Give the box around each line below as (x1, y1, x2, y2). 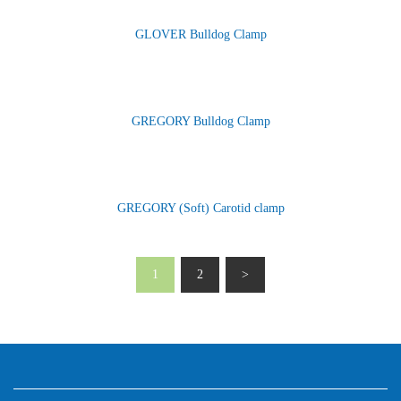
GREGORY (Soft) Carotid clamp (116, 200, 285, 215)
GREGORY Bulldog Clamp (131, 114, 270, 128)
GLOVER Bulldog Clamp (134, 27, 267, 41)
